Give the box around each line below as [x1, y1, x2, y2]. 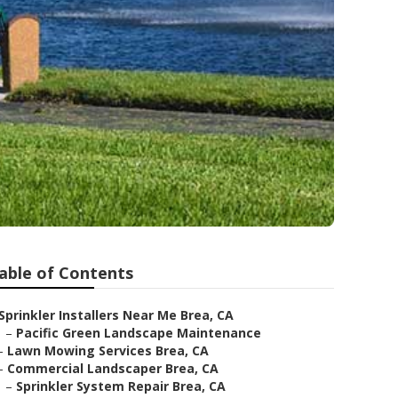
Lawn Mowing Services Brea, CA [7, 342, 209, 359]
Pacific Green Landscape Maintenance [16, 324, 261, 341]
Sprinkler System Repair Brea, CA [16, 378, 226, 394]
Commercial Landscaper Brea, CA [7, 360, 219, 377]
